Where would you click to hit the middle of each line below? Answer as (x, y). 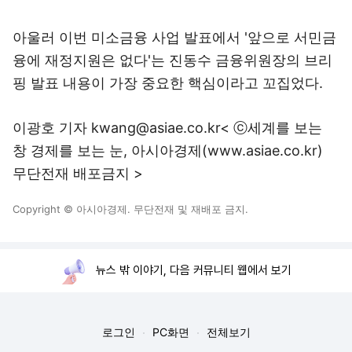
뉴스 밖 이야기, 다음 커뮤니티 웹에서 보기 (194, 270)
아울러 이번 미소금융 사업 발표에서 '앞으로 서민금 (174, 37)
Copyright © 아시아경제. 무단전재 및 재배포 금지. (130, 209)
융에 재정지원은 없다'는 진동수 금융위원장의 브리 (172, 60)
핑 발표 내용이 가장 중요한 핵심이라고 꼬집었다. (168, 83)
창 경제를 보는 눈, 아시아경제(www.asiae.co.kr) (168, 150)
